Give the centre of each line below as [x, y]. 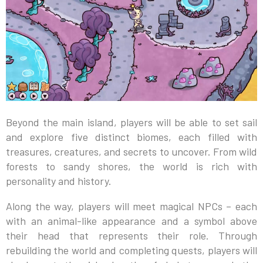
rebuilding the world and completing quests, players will [131, 250]
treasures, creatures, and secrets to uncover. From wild [131, 151]
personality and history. [59, 181]
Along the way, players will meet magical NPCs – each [131, 206]
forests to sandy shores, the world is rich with [131, 166]
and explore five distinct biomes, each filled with [131, 136]
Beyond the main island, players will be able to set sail [131, 122]
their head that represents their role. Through [131, 235]
